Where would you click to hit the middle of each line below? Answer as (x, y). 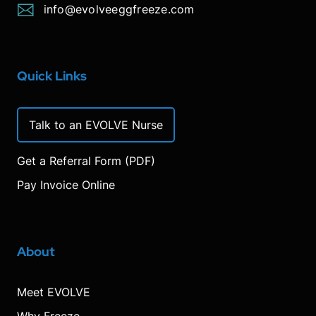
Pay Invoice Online (66, 185)
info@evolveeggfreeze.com (119, 9)
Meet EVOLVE (54, 292)
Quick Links (52, 76)
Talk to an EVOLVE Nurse (96, 125)
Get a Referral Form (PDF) (86, 161)
